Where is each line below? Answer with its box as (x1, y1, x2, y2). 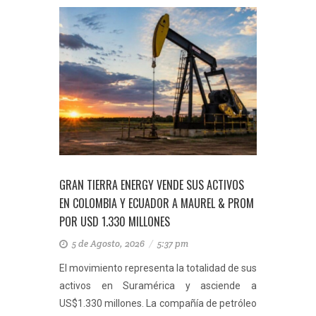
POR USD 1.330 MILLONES (59, 213, 170, 230)
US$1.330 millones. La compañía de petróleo (59, 298, 257, 309)
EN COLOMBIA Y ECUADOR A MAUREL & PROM (59, 195, 254, 212)
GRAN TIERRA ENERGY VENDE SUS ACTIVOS (59, 176, 244, 193)
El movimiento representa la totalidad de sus (59, 262, 257, 274)
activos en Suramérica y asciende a (59, 280, 257, 291)
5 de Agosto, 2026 (70, 238, 149, 250)
